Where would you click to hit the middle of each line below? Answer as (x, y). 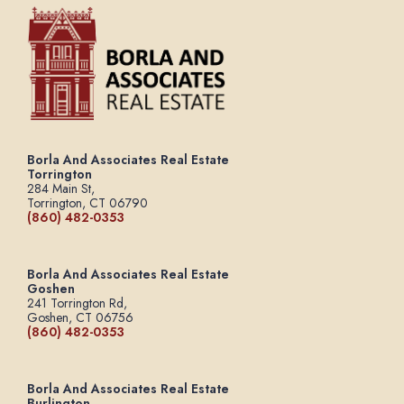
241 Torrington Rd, (77, 303)
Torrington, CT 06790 (91, 203)
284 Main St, (61, 189)
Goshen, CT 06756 (82, 318)
